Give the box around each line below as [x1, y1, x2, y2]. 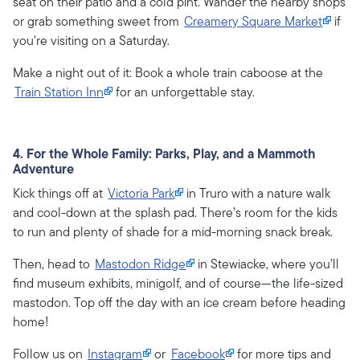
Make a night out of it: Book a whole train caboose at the [13, 67, 323, 80]
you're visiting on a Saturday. [13, 35, 170, 48]
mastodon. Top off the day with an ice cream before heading [13, 297, 346, 310]
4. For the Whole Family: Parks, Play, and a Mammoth [13, 148, 315, 162]
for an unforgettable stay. [112, 86, 259, 100]
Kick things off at [13, 187, 106, 201]
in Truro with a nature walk [183, 187, 331, 201]
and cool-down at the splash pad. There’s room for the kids [13, 207, 337, 220]
